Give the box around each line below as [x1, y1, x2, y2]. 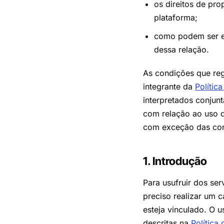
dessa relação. [154, 44, 209, 54]
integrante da [143, 81, 195, 91]
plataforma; [154, 12, 197, 22]
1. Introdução [143, 154, 207, 167]
